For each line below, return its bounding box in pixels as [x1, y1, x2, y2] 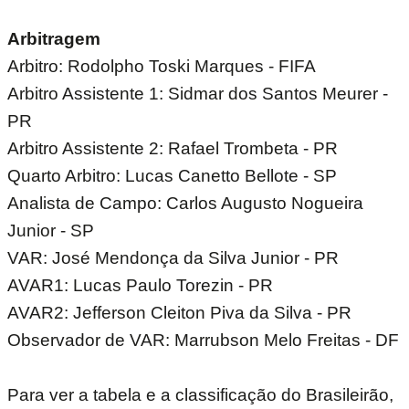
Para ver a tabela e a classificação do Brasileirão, [7, 384, 393, 404]
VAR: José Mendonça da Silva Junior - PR [7, 247, 339, 267]
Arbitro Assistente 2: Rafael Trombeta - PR [7, 138, 338, 158]
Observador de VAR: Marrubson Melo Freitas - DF [7, 330, 399, 350]
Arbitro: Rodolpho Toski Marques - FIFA [7, 56, 316, 76]
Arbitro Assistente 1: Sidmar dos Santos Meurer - [7, 83, 388, 103]
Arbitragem [7, 28, 100, 48]
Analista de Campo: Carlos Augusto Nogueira [7, 193, 363, 213]
